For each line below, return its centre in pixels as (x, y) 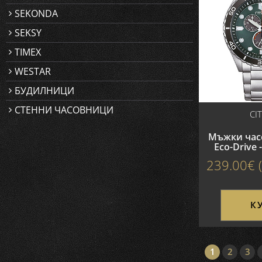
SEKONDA (36, 13)
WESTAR (33, 71)
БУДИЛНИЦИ (44, 91)
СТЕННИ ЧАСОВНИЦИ (64, 110)
